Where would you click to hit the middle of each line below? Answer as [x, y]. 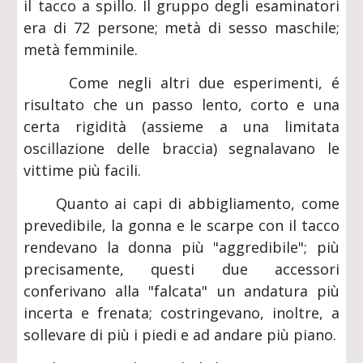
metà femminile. [81, 49]
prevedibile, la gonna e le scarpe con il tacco [181, 225]
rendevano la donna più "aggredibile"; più [181, 247]
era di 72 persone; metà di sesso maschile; [181, 28]
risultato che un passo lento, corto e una [181, 105]
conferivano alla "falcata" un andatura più [181, 291]
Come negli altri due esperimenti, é [181, 83]
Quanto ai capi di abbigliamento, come [181, 203]
